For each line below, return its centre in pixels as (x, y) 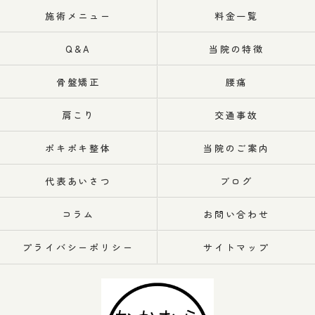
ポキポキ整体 (78, 148)
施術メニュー (78, 16)
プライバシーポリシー (78, 247)
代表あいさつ (78, 181)
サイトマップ (237, 247)
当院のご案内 (237, 148)
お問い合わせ (237, 214)
